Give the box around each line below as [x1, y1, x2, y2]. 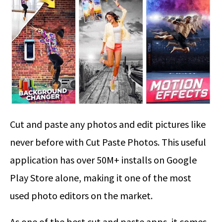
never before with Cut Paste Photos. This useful [10, 136, 206, 149]
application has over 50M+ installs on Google [10, 154, 197, 166]
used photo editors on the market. [10, 189, 153, 202]
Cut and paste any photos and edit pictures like [10, 118, 206, 131]
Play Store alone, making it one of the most [10, 171, 191, 184]
